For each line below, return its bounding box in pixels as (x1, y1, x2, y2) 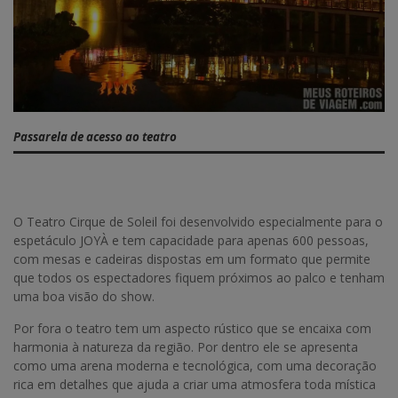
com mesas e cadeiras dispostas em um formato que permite (13, 250, 370, 267)
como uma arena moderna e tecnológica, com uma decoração (13, 356, 377, 374)
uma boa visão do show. (13, 287, 155, 305)
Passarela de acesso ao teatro (13, 129, 177, 146)
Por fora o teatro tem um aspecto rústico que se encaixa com (13, 319, 371, 337)
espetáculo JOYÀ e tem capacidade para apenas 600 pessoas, (13, 231, 369, 249)
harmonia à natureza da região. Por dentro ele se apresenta (13, 338, 358, 355)
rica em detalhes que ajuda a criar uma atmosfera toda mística (13, 375, 376, 393)
